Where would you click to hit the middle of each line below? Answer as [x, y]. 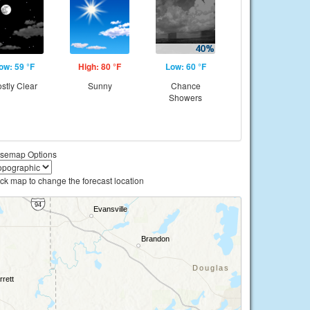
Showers [185, 97]
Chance [185, 85]
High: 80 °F [100, 66]
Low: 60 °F [185, 66]
